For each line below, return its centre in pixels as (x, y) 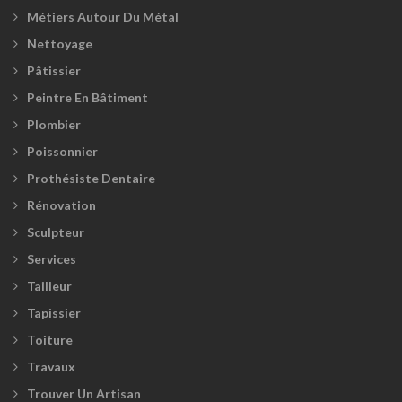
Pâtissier (54, 71)
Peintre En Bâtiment (87, 98)
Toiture (50, 340)
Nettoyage (60, 44)
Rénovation (61, 205)
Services (52, 259)
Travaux (51, 367)
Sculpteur (56, 232)
